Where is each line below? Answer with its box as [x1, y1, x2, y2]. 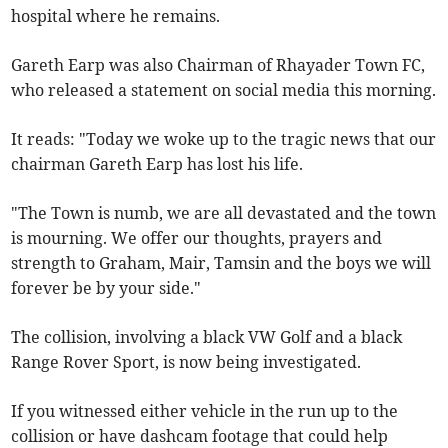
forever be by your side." [11, 278, 202, 299]
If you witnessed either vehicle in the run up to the [11, 401, 399, 422]
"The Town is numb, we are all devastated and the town [11, 203, 437, 224]
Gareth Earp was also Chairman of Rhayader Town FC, [11, 55, 426, 76]
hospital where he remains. [11, 6, 221, 27]
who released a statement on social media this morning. [11, 80, 437, 101]
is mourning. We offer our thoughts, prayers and [11, 228, 383, 249]
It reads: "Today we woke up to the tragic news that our [11, 129, 437, 150]
